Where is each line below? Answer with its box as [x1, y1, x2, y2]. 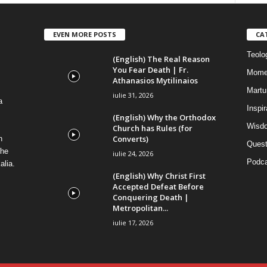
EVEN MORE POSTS [52, 30, 116, 39]
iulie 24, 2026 [112, 149, 153, 159]
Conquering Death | [112, 192, 189, 203]
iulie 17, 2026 [112, 218, 153, 228]
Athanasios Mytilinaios [112, 75, 198, 86]
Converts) [112, 133, 148, 145]
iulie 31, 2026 [112, 91, 153, 100]
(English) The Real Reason [112, 54, 210, 65]
